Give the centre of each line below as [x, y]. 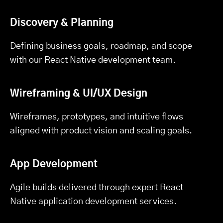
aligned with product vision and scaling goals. [101, 131]
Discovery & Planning [62, 23]
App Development [54, 164]
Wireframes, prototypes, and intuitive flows [97, 117]
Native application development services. [93, 202]
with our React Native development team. [93, 60]
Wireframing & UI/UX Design [79, 94]
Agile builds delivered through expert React [97, 188]
